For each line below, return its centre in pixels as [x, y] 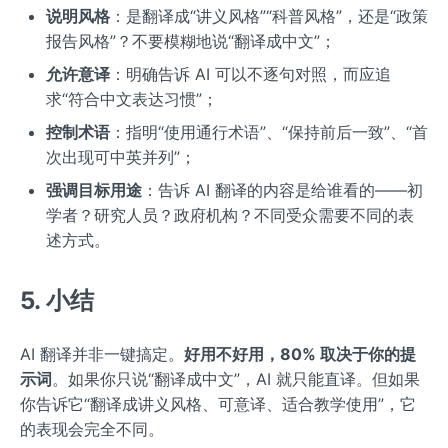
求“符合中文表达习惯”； [131, 99]
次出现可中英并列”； [120, 157]
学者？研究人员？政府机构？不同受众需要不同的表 [229, 215]
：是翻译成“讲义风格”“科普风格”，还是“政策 [268, 16]
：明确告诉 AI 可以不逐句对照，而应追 [250, 74]
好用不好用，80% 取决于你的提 [300, 354]
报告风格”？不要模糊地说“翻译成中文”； [190, 41]
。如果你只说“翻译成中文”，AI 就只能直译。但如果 [236, 379]
